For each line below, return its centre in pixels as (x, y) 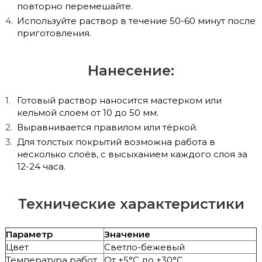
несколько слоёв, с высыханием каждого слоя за (132, 154)
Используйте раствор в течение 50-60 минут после (136, 20)
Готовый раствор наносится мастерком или (119, 100)
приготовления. (54, 33)
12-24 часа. (41, 166)
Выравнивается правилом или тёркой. (107, 127)
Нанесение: (131, 70)
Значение (127, 234)
